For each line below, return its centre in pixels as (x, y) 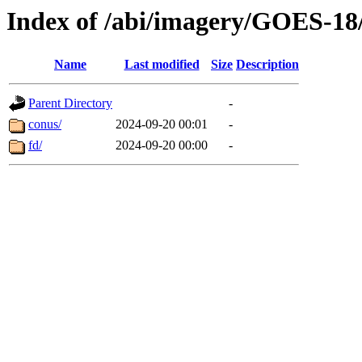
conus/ (45, 124)
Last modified (162, 65)
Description (267, 65)
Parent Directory (70, 103)
